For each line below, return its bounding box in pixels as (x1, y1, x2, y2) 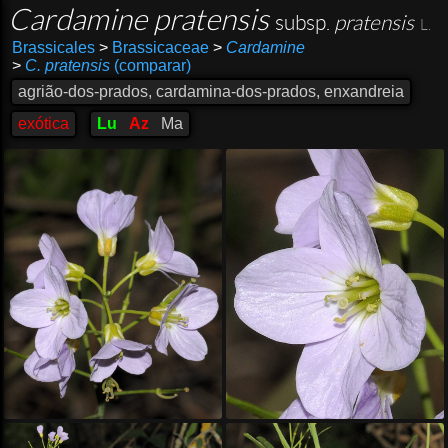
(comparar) (109, 57, 191, 74)
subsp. (275, 11, 330, 34)
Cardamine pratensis (8, 3, 275, 36)
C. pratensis (24, 57, 110, 74)
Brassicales (11, 39, 95, 56)
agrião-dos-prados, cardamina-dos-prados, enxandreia (18, 83, 404, 100)
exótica (18, 115, 69, 132)
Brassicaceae (107, 39, 209, 56)
